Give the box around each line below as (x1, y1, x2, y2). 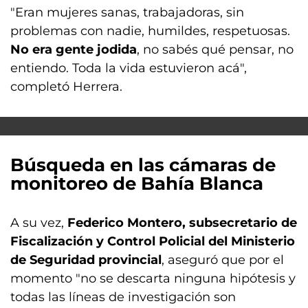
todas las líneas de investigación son (10, 289, 236, 305)
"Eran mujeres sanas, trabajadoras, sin (10, 5, 244, 20)
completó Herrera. (10, 79, 122, 94)
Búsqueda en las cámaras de (10, 154, 276, 176)
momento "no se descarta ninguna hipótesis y (10, 271, 296, 286)
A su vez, (10, 215, 67, 230)
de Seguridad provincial (10, 252, 162, 267)
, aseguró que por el (162, 252, 284, 267)
